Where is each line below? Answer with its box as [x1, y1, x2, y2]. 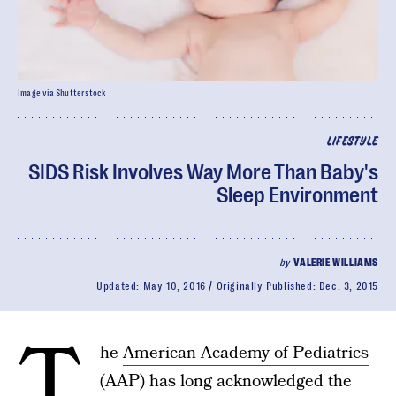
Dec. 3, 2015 [318, 280, 378, 293]
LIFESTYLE [326, 136, 378, 148]
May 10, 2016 [142, 280, 206, 293]
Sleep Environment [217, 183, 378, 208]
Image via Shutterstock [18, 88, 107, 98]
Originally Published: [216, 280, 319, 293]
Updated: [96, 280, 143, 293]
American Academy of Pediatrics [123, 341, 369, 365]
